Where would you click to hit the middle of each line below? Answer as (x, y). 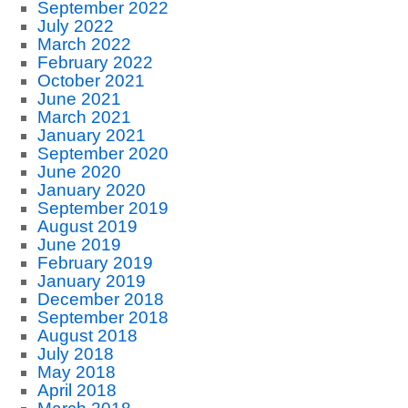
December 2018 (100, 299)
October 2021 (91, 81)
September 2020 (102, 153)
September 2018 (102, 317)
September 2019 (102, 208)
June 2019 (79, 245)
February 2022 (95, 62)
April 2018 (76, 390)
